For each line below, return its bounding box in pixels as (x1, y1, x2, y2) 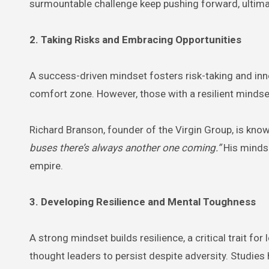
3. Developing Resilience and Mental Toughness (29, 195, 256, 208)
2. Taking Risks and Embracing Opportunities (29, 33, 241, 46)
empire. (29, 159, 63, 172)
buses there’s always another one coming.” (29, 141, 221, 154)
